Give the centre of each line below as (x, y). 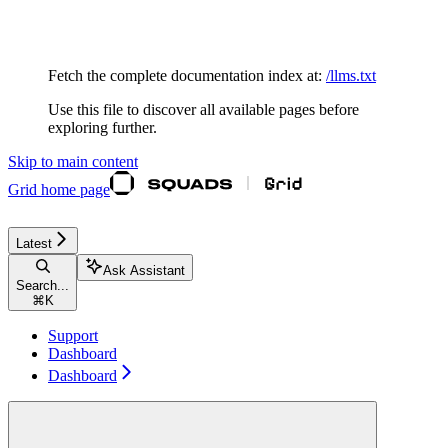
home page (73, 189)
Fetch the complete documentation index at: (185, 75)
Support (73, 335)
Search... (42, 285)
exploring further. (102, 127)
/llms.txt (351, 75)
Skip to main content (73, 161)
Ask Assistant (144, 270)
